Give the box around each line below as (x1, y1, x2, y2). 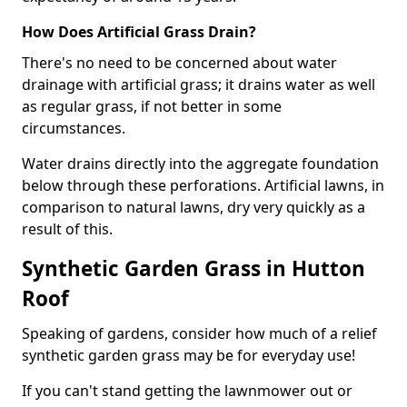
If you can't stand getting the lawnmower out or (22, 381, 352, 401)
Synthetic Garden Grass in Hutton (22, 254, 365, 283)
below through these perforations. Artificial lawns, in (22, 175, 384, 195)
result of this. (22, 219, 113, 239)
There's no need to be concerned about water (22, 53, 337, 73)
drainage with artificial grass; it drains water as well (22, 74, 375, 94)
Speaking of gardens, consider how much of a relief (22, 323, 377, 343)
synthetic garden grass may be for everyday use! (22, 345, 355, 365)
